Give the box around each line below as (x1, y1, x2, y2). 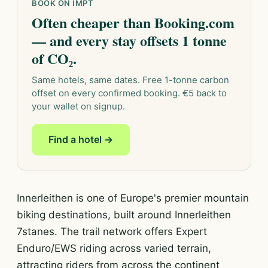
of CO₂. (32, 48, 77, 69)
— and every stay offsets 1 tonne (32, 30, 227, 51)
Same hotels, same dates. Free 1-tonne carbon (32, 74, 229, 86)
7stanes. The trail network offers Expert (17, 226, 207, 237)
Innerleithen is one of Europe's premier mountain (17, 192, 249, 204)
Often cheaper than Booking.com (32, 12, 234, 33)
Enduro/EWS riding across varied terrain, (17, 242, 211, 254)
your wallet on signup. (32, 100, 125, 112)
